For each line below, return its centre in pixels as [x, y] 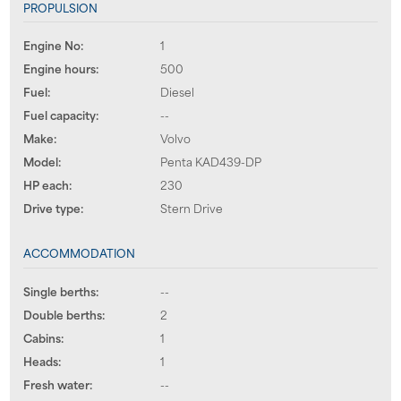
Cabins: [43, 337]
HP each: [47, 185]
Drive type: [53, 208]
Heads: [42, 360]
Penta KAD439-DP [210, 162]
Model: [42, 162]
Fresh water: [57, 384]
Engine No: [53, 45]
